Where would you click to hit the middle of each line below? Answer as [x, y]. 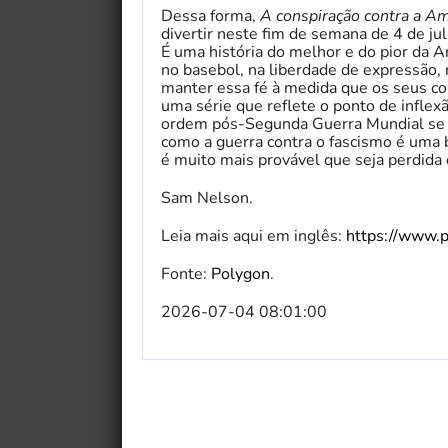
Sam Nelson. [207, 198]
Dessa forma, [210, 16]
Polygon [240, 274]
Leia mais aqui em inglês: [253, 236]
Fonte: [186, 274]
